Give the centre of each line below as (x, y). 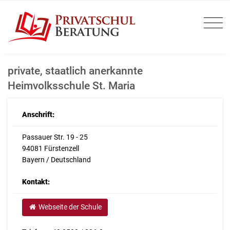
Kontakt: (36, 182)
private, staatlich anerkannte (75, 71)
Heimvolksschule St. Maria (71, 85)
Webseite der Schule (69, 207)
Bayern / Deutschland (56, 160)
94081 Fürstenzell (50, 149)
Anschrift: (38, 115)
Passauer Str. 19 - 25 (55, 137)
